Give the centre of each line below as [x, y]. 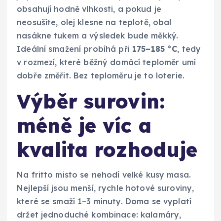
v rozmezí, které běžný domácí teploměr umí [106, 62]
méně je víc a [84, 126]
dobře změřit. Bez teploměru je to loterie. [101, 76]
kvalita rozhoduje [107, 150]
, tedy [189, 49]
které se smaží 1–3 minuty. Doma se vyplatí [104, 201]
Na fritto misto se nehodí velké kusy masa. [104, 174]
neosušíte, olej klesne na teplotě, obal [94, 22]
